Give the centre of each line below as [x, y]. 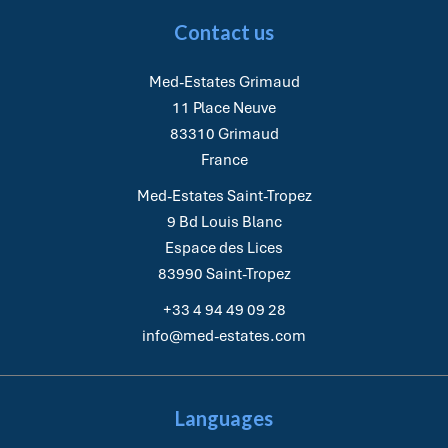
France [224, 160]
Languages [224, 418]
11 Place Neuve [224, 108]
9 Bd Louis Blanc [224, 222]
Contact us [224, 32]
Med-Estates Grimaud [224, 82]
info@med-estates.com [224, 336]
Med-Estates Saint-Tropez [224, 196]
